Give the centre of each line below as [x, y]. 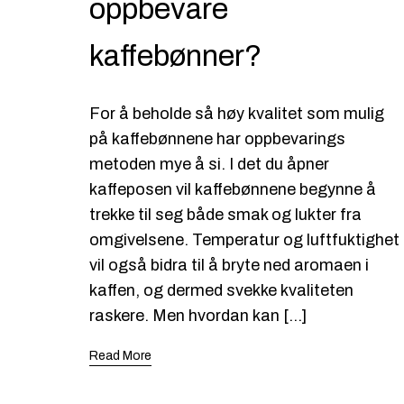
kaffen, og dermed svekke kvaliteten [221, 290]
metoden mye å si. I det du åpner [209, 164]
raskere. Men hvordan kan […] [198, 316]
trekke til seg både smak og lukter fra [225, 215]
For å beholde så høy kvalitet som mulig [237, 114]
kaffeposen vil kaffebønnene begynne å [233, 189]
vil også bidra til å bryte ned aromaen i [229, 265]
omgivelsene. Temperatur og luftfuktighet [244, 240]
